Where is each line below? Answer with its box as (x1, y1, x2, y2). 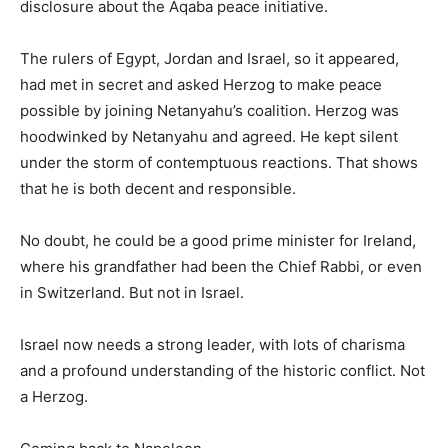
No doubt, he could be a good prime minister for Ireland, (20, 230, 416, 250)
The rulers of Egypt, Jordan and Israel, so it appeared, (20, 48, 399, 68)
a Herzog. (20, 386, 88, 406)
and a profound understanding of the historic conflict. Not (20, 360, 425, 380)
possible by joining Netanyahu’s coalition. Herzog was (20, 100, 399, 120)
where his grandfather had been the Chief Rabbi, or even (20, 256, 422, 276)
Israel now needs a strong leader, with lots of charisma (20, 334, 405, 354)
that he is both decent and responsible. (20, 178, 296, 198)
